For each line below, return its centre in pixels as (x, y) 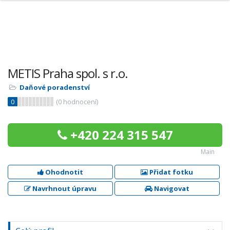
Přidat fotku (171, 172)
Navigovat (171, 188)
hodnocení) (80, 102)
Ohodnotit (63, 172)
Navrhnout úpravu (63, 188)
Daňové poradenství (55, 87)
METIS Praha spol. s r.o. (68, 73)
